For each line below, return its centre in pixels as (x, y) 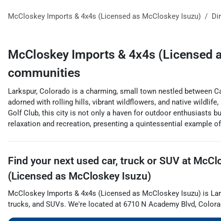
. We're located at (94, 204)
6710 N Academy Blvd (159, 204)
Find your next (42, 161)
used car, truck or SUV (128, 161)
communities (44, 73)
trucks (18, 204)
